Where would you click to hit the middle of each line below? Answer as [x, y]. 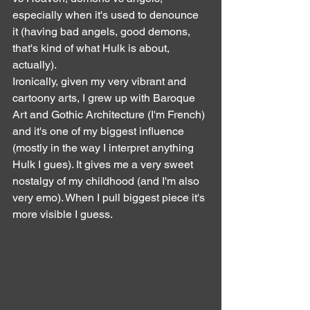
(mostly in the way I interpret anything [104, 148]
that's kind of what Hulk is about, [92, 48]
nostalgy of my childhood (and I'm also [107, 181]
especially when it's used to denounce [107, 15]
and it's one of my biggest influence [100, 131]
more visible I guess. [63, 215]
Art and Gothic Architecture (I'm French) [110, 115]
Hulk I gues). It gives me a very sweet [104, 165]
